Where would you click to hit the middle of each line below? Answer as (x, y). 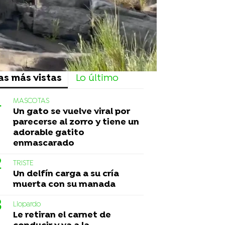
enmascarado (44, 143)
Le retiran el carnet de (62, 215)
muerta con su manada (64, 184)
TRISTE (23, 163)
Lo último (97, 78)
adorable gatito (49, 133)
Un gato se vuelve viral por (72, 111)
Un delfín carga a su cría (66, 174)
